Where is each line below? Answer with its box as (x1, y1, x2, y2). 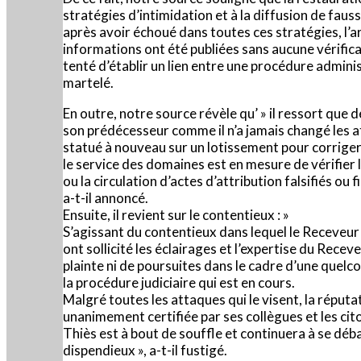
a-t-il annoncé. (63, 189, 148, 206)
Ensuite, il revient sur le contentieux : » (63, 205, 289, 223)
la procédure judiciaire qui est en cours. (63, 273, 295, 291)
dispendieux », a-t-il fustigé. (63, 341, 227, 359)
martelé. (63, 73, 114, 91)
